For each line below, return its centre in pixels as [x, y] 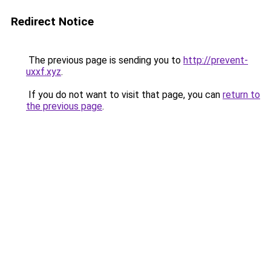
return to [241, 95]
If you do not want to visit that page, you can [124, 95]
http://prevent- [216, 60]
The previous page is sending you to [105, 60]
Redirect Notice [52, 21]
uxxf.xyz [44, 72]
